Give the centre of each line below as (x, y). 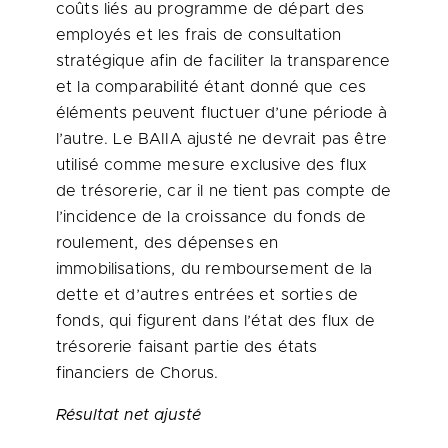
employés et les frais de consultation (198, 35)
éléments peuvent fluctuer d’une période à (222, 113)
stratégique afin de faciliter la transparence (223, 61)
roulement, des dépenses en (167, 243)
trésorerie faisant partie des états (187, 347)
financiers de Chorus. (137, 373)
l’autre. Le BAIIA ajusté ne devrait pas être (222, 139)
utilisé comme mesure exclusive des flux (212, 165)
